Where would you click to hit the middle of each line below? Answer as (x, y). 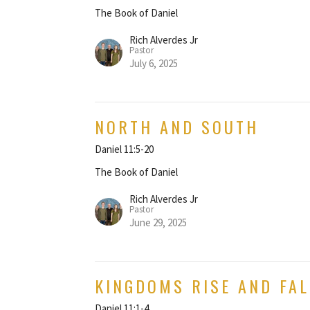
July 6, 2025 (154, 63)
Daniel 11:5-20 (125, 149)
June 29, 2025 (158, 222)
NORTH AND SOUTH (177, 126)
